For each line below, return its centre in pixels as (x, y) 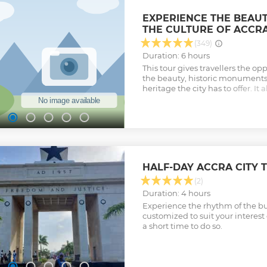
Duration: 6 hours (176, 56)
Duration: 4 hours (176, 193)
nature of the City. (176, 109)
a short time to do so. (182, 226)
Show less (161, 121)
